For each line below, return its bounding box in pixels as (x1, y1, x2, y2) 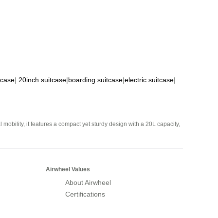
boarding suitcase (68, 76, 123, 84)
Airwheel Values (46, 166, 90, 173)
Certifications (65, 190, 105, 199)
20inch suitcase (18, 76, 66, 84)
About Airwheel (65, 179, 111, 187)
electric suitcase (125, 76, 174, 84)
